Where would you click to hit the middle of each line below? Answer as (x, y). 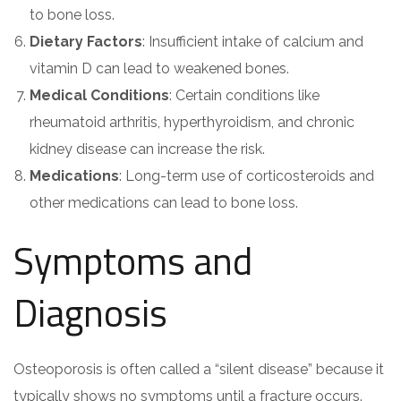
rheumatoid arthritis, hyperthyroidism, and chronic (192, 122)
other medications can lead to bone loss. (164, 203)
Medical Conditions (99, 95)
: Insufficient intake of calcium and (253, 42)
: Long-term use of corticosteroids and (247, 176)
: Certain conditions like (244, 95)
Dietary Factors (86, 42)
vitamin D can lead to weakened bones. (159, 68)
